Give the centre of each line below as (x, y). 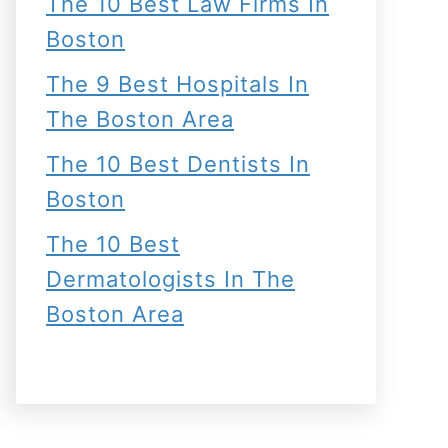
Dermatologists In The (170, 279)
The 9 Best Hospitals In (177, 84)
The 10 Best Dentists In (178, 164)
